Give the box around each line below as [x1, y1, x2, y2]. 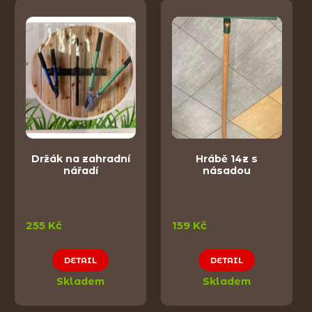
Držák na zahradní [31, 153, 130, 166]
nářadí [63, 164, 98, 178]
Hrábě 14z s [196, 153, 258, 166]
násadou [203, 164, 251, 178]
